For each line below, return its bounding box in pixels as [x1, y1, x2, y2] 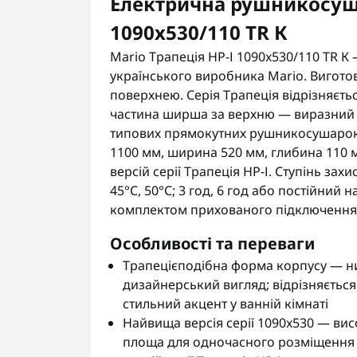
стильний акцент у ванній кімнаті [123, 295, 328, 312]
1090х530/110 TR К [110, 19, 288, 45]
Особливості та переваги [110, 233, 315, 254]
